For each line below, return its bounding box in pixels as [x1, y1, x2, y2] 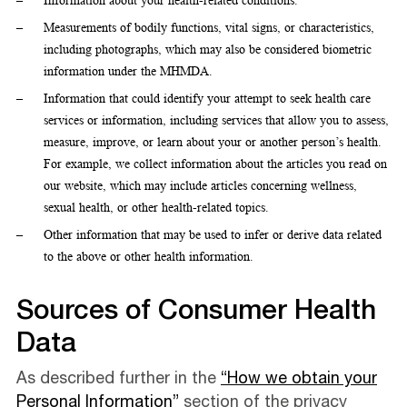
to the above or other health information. [44, 250, 253, 263]
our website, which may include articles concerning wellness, [44, 179, 357, 193]
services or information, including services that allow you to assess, [44, 114, 389, 127]
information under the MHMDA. [44, 65, 213, 78]
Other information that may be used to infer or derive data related [44, 228, 382, 242]
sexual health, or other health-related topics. [44, 201, 269, 214]
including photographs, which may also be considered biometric [44, 43, 372, 56]
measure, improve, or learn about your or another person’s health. [44, 135, 382, 149]
